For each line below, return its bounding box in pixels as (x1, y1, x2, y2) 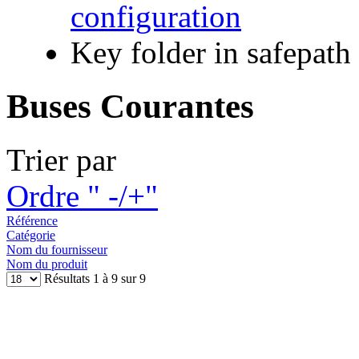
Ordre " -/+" (6, 178, 158, 213)
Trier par (6, 142, 116, 177)
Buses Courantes (6, 87, 254, 125)
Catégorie (6, 228, 55, 242)
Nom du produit (6, 256, 87, 271)
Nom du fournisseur (6, 242, 107, 256)
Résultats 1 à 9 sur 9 (41, 271, 146, 285)
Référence (6, 213, 58, 228)
